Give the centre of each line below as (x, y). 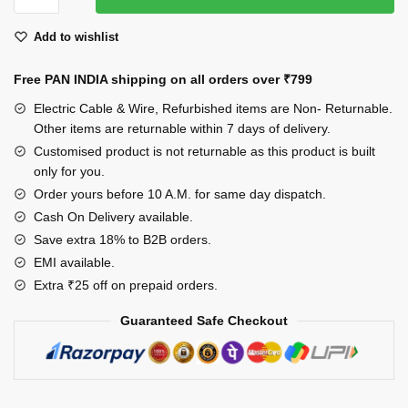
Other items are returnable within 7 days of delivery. (182, 129)
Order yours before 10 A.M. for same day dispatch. (180, 194)
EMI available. (74, 263)
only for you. (69, 172)
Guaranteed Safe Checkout (204, 321)
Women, (38, 151)
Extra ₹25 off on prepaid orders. (126, 286)
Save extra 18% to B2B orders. (122, 240)
